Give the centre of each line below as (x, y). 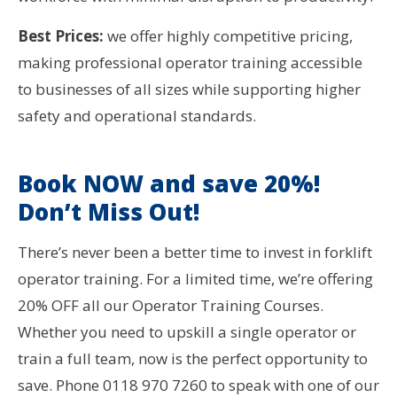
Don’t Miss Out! (109, 212)
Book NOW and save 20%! (169, 184)
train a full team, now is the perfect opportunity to (193, 359)
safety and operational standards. (137, 116)
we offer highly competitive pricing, (228, 36)
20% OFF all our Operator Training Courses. (171, 306)
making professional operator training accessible (190, 63)
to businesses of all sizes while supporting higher (189, 90)
